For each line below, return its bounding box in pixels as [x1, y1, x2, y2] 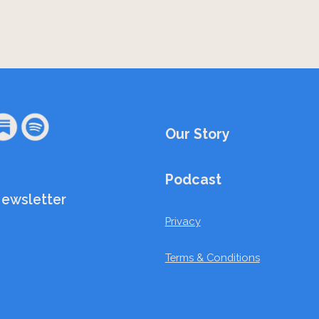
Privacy [164, 214, 201, 227]
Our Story [164, 125, 230, 142]
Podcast [164, 172, 221, 189]
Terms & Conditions [164, 251, 260, 264]
